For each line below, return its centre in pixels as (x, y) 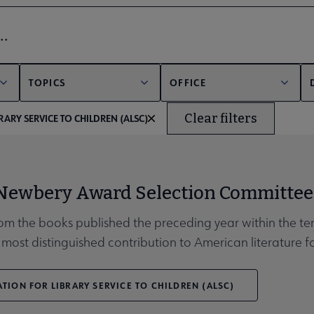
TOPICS (47, 82)
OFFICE (188, 82)
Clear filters (220, 118)
